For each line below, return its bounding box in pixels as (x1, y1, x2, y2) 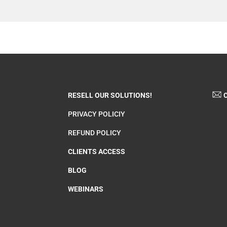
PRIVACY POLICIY (68, 110, 126, 119)
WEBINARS (68, 185, 104, 194)
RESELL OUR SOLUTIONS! (68, 91, 153, 100)
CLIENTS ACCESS (68, 147, 126, 156)
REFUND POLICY (68, 129, 122, 137)
